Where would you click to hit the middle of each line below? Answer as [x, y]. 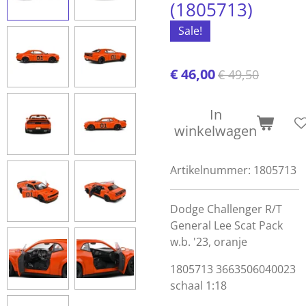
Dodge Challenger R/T [226, 209]
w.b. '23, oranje [209, 242]
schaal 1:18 [198, 286]
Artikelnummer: [210, 170]
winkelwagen [215, 131]
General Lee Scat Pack [226, 225]
